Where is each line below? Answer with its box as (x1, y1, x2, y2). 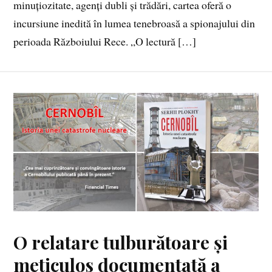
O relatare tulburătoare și (13, 229, 228, 254)
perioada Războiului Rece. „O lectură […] (13, 34, 197, 49)
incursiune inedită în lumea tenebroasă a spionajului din (13, 16, 256, 31)
